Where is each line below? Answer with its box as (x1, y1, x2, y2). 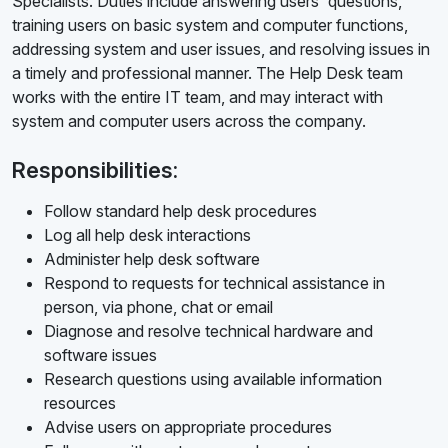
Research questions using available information (44, 369, 382, 390)
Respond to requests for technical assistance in (44, 273, 385, 294)
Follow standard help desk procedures (44, 201, 317, 222)
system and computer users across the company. (12, 111, 366, 132)
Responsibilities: (12, 157, 178, 184)
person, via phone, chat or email (44, 297, 273, 318)
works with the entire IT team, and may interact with (12, 87, 383, 108)
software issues (44, 345, 157, 366)
